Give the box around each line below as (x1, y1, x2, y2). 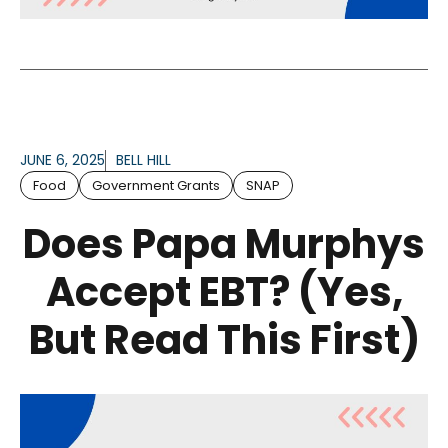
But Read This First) (28, 312, 420, 369)
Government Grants (92, 176, 220, 196)
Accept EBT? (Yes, (45, 264, 403, 321)
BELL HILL (116, 150, 171, 171)
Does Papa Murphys (23, 216, 425, 273)
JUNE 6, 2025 (20, 150, 105, 171)
